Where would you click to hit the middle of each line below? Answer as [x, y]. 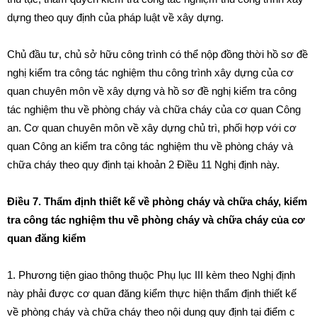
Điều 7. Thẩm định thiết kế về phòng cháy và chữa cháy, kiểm [157, 201]
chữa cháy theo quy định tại [72, 165]
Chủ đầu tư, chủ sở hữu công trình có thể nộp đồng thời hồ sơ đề [157, 54]
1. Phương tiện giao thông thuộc [82, 275]
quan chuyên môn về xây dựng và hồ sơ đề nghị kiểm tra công [152, 91]
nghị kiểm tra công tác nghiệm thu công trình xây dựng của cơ [150, 73]
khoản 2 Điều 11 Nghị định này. [208, 165]
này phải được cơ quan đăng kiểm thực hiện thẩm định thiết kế [152, 293]
